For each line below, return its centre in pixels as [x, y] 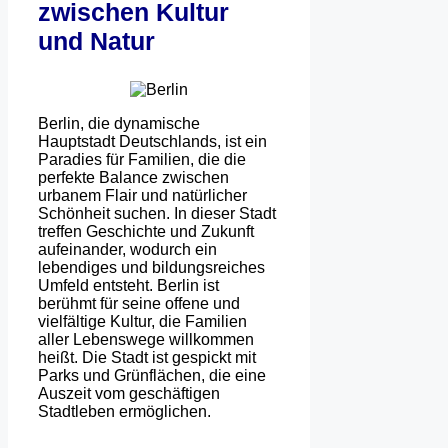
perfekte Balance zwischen [133, 178]
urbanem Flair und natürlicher [142, 196]
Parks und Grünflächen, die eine [152, 376]
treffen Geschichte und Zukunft [146, 232]
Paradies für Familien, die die [142, 160]
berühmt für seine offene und [139, 304]
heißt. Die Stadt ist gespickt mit [147, 358]
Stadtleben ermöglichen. [124, 412]
